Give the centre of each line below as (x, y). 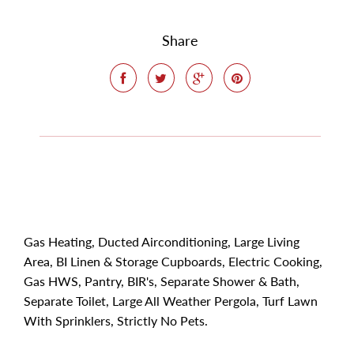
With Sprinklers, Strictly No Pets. (116, 320)
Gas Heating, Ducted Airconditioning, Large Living (162, 241)
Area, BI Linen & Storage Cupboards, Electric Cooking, (173, 261)
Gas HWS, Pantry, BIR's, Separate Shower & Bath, (162, 281)
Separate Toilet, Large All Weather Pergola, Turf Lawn (171, 301)
